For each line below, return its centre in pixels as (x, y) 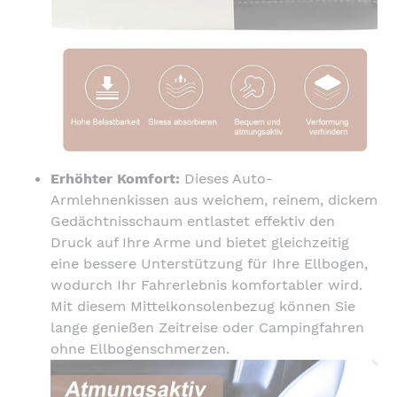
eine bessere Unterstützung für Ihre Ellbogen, (209, 263)
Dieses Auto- (226, 178)
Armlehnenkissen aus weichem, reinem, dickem (214, 199)
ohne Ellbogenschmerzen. (140, 348)
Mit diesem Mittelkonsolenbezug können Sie (203, 306)
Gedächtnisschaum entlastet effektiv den (193, 221)
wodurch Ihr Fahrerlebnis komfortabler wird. (206, 284)
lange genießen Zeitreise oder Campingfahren (207, 327)
